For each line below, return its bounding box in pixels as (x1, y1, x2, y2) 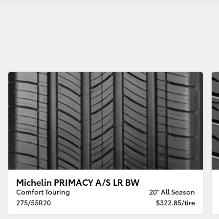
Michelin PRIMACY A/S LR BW (16, 175, 140, 188)
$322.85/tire (155, 197, 195, 208)
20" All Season (149, 187, 195, 197)
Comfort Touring (16, 187, 70, 197)
